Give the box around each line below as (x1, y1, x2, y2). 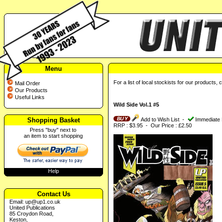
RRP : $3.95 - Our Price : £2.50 (113, 122, 192, 129)
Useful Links (15, 94, 45, 101)
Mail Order (15, 80, 40, 87)
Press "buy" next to (30, 126, 76, 133)
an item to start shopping (23, 132, 83, 139)
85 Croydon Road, (9, 210, 54, 217)
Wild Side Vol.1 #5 (113, 102, 159, 108)
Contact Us (37, 190, 70, 198)
